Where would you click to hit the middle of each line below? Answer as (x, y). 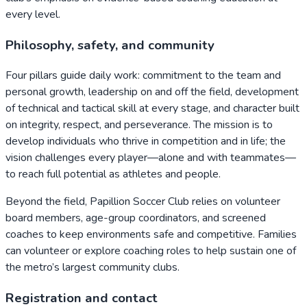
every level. (33, 14)
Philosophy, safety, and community (110, 45)
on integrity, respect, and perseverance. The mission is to (139, 125)
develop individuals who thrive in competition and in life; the (146, 142)
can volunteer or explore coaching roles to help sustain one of (151, 251)
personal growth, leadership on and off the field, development (152, 92)
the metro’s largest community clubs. (93, 268)
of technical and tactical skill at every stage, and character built (152, 109)
